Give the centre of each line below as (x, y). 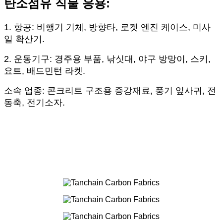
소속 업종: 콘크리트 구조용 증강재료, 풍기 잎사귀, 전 (110, 90)
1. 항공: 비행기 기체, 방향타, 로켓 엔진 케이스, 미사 (107, 27)
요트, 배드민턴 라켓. (45, 71)
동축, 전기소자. (34, 102)
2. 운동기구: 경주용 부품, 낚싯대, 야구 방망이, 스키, (107, 59)
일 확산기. (24, 39)
